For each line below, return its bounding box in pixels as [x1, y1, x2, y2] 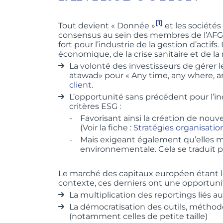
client [69, 80, 92, 90]
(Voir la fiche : [80, 122, 133, 132]
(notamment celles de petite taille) [69, 211, 210, 221]
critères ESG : [69, 101, 121, 111]
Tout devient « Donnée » [58, 20, 155, 30]
